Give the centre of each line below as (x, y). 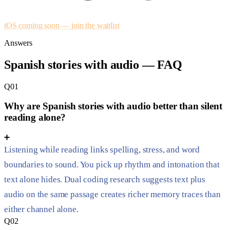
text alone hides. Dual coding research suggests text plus (105, 180)
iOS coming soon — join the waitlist (62, 25)
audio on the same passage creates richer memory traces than (112, 195)
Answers (18, 43)
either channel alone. (41, 209)
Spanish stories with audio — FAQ (93, 64)
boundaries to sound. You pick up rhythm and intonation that (112, 165)
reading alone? (35, 118)
